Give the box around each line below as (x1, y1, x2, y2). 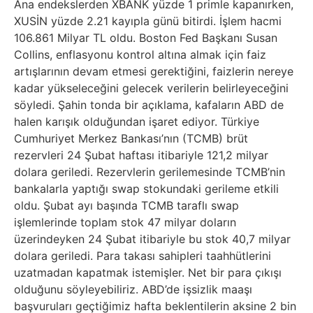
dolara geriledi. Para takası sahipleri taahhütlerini (14, 249, 271, 263)
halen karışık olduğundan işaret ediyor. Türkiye (14, 115, 259, 129)
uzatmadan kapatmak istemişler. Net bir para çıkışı (14, 265, 282, 280)
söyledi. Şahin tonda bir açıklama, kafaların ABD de (14, 98, 284, 112)
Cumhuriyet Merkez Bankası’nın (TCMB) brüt (14, 131, 248, 146)
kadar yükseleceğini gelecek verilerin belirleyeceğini (14, 81, 289, 96)
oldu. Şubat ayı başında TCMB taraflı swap (14, 198, 239, 213)
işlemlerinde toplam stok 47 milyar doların (14, 215, 236, 230)
